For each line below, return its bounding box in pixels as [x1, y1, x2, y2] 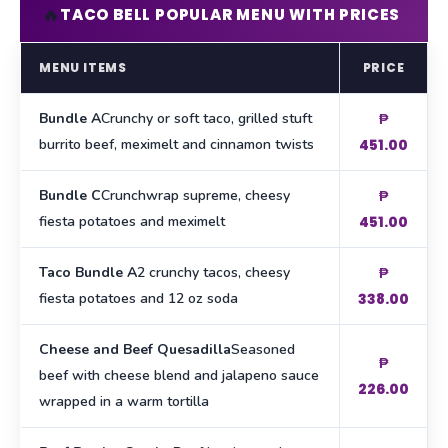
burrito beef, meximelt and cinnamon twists [39, 135, 314, 155]
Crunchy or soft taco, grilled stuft [101, 109, 312, 129]
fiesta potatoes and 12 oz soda [39, 289, 238, 309]
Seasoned [231, 340, 295, 360]
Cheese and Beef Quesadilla [39, 340, 231, 360]
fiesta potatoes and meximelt [39, 212, 225, 232]
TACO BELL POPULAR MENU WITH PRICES [60, 4, 401, 26]
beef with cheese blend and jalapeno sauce [39, 366, 319, 386]
